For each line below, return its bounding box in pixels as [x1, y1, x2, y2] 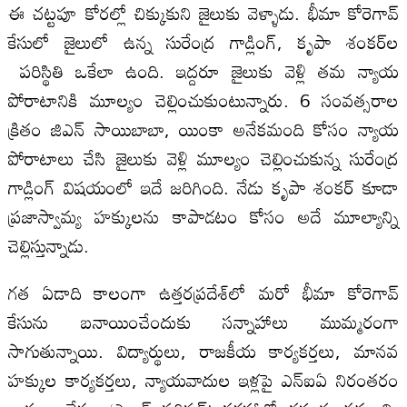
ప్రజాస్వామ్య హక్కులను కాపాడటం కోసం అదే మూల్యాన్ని [7, 197, 400, 234]
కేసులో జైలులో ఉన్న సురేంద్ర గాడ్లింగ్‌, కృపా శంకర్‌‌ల [7, 23, 400, 60]
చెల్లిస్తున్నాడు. [7, 226, 89, 263]
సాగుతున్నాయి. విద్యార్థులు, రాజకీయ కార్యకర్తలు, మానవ [7, 332, 400, 369]
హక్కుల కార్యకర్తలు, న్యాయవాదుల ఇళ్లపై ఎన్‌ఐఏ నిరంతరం [7, 361, 400, 398]
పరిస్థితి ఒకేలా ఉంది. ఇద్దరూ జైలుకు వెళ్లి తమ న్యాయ [7, 52, 400, 89]
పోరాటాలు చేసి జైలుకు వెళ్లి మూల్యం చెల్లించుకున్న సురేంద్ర [7, 139, 400, 176]
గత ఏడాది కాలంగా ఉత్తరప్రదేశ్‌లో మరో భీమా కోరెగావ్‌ [7, 273, 400, 311]
